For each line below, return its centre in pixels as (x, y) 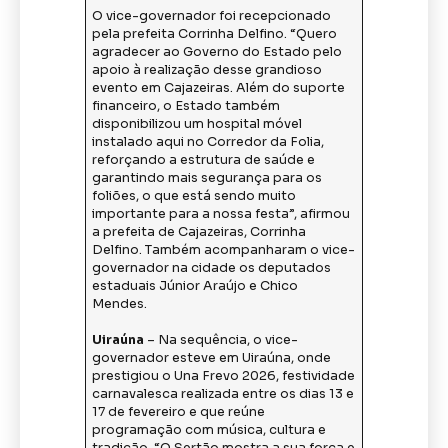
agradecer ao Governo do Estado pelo (217, 52)
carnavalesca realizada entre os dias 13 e (223, 394)
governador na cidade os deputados (212, 268)
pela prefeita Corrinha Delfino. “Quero (215, 34)
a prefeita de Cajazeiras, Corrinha (199, 232)
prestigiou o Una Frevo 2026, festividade (224, 376)
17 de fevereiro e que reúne (179, 412)
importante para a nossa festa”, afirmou (221, 214)
